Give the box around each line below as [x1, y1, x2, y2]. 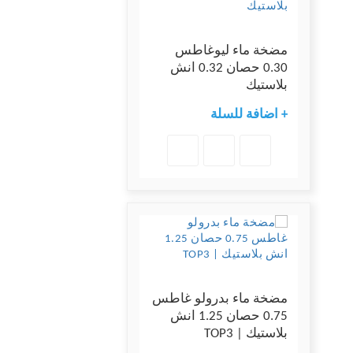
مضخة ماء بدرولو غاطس [152, 292, 288, 307]
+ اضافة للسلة [210, 108, 288, 122]
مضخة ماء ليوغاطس [175, 44, 288, 58]
